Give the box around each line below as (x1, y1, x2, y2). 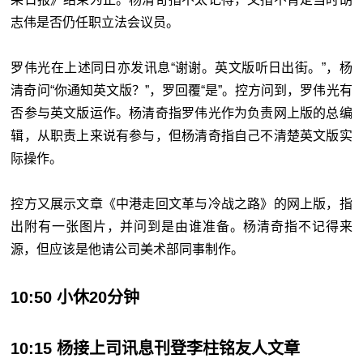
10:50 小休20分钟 (11, 288, 140, 307)
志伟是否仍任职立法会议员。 (11, 15, 180, 30)
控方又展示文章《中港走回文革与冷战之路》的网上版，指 (11, 197, 352, 211)
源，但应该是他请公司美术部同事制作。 (11, 242, 245, 257)
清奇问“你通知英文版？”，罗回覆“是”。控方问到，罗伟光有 (11, 83, 352, 98)
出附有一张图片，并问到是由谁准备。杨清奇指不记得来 (11, 220, 352, 234)
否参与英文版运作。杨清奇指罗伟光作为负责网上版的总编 (11, 106, 352, 121)
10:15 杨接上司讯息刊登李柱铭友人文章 (11, 340, 301, 358)
